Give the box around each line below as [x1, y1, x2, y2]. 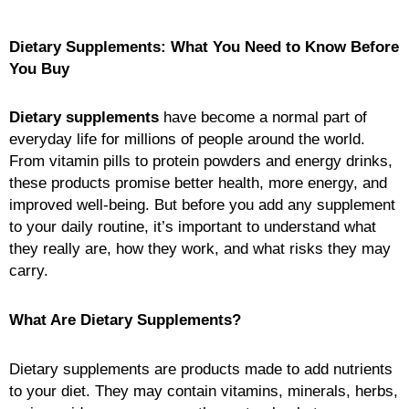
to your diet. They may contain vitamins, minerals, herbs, [9, 382, 398, 400]
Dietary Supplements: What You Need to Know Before [9, 37, 399, 56]
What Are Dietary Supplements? [9, 311, 241, 330]
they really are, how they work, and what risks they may [9, 240, 391, 258]
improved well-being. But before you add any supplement [9, 196, 395, 215]
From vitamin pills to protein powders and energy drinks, [9, 152, 393, 171]
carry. [9, 262, 48, 280]
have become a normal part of [159, 109, 367, 127]
